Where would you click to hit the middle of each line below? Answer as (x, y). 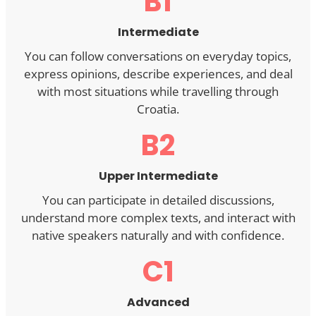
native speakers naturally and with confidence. (158, 236)
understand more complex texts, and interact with (158, 218)
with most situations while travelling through (158, 92)
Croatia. (158, 109)
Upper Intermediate (158, 176)
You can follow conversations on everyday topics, (158, 56)
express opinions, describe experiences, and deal (158, 74)
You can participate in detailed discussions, (158, 200)
